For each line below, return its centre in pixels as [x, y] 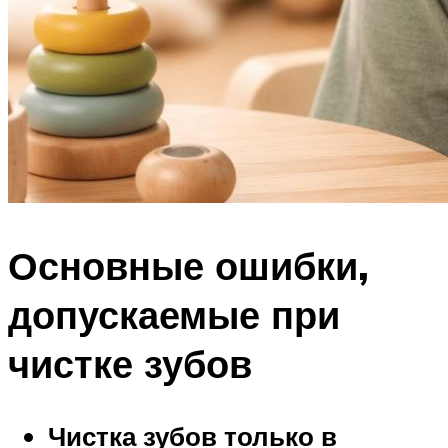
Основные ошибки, [188, 266]
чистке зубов [130, 364]
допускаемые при [174, 315]
